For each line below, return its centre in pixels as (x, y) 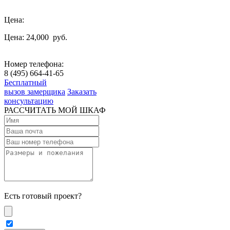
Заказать (82, 91)
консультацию (29, 101)
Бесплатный (25, 82)
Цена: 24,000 (27, 37)
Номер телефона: (34, 64)
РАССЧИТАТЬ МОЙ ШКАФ (55, 110)
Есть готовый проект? (43, 196)
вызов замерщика (35, 91)
